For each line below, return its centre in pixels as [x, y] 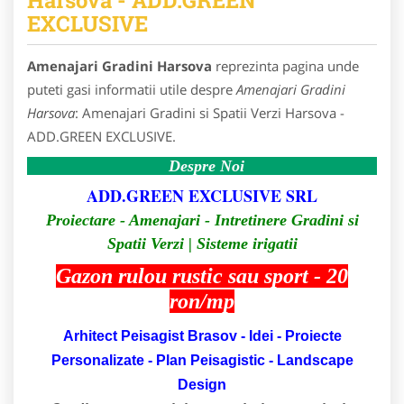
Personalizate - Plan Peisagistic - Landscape [202, 360]
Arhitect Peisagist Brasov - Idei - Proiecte [202, 335]
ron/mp [202, 301]
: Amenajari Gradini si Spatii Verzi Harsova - [210, 112]
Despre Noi [207, 165]
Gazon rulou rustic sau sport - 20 [202, 275]
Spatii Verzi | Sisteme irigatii [202, 243]
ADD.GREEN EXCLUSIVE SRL [202, 195]
